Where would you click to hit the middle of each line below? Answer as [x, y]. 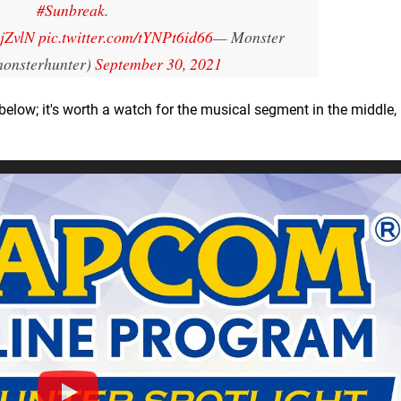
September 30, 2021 [158, 63]
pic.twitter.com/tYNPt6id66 [126, 36]
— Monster [249, 36]
